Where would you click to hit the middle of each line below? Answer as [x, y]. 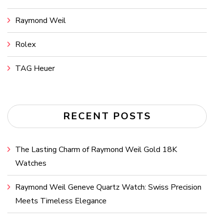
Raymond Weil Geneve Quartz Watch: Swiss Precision [108, 187]
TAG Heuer [35, 69]
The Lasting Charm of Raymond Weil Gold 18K [96, 150]
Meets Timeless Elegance [61, 201]
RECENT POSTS [107, 116]
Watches [31, 164]
